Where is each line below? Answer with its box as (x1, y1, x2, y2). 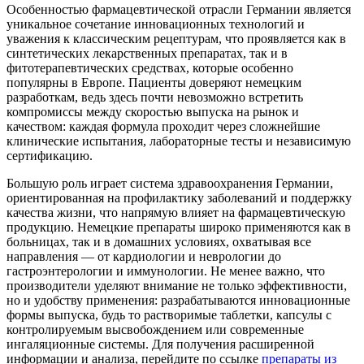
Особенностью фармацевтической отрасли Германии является (6, 2, 351, 16)
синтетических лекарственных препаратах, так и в (6, 45, 288, 60)
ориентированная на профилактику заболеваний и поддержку (6, 190, 352, 205)
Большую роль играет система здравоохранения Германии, (6, 175, 333, 190)
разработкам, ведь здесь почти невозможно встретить (6, 89, 303, 104)
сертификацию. (6, 148, 93, 162)
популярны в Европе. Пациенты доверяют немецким (6, 75, 301, 89)
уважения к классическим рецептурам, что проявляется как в (6, 31, 346, 45)
